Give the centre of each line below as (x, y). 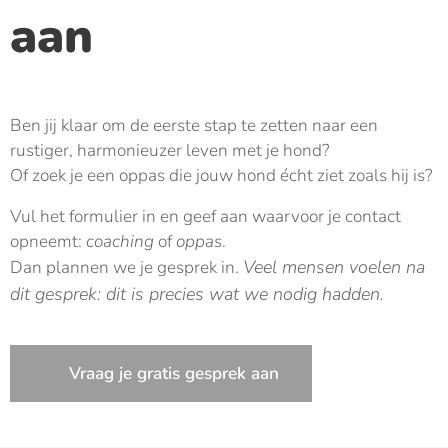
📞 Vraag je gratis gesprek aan (161, 373)
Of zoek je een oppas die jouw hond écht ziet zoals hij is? (221, 175)
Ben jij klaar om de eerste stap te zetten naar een (194, 125)
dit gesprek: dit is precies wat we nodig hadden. (197, 293)
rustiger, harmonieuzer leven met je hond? (170, 150)
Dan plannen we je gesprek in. (126, 267)
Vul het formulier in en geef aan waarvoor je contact (205, 216)
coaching (120, 241)
